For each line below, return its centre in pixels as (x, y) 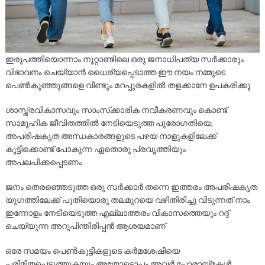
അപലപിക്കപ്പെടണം (43, 162)
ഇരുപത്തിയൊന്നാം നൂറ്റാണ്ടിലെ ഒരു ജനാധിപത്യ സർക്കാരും (124, 59)
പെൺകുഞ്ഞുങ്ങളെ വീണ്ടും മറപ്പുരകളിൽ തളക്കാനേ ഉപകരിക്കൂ (127, 85)
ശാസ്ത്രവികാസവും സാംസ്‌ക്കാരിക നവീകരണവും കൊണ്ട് (116, 110)
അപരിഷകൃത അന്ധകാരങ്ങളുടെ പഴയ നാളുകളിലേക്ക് (111, 136)
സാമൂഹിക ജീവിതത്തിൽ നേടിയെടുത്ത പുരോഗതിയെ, (109, 123)
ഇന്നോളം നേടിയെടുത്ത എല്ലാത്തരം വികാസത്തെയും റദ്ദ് (117, 213)
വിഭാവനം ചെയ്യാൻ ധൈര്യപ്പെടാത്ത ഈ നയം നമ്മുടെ (115, 72)
